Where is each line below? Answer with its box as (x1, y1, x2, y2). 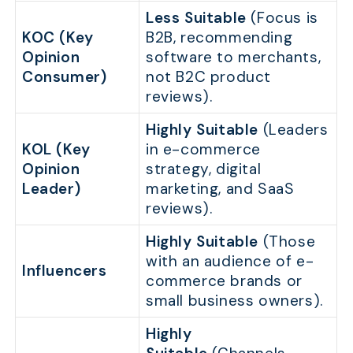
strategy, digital (146, 159, 262, 180)
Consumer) (22, 67, 107, 87)
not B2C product (146, 67, 272, 87)
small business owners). (146, 291, 323, 311)
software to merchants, (146, 47, 321, 68)
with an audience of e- (146, 251, 314, 272)
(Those (258, 232, 316, 252)
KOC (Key (22, 28, 94, 48)
